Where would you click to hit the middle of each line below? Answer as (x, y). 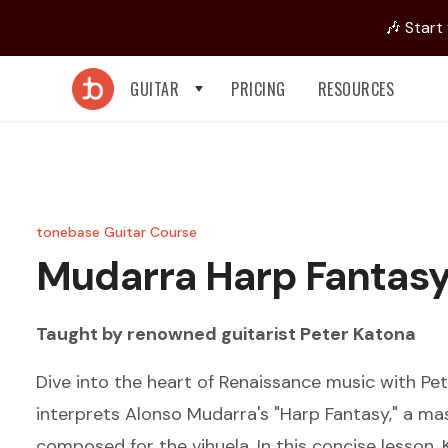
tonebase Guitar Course (116, 232)
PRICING (258, 88)
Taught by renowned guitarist (168, 334)
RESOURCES (356, 88)
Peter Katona (358, 334)
